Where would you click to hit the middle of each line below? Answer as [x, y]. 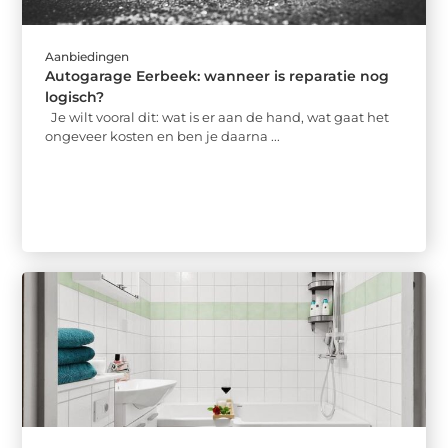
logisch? [75, 97]
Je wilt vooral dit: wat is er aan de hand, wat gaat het [217, 117]
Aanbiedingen [87, 57]
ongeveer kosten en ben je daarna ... [163, 136]
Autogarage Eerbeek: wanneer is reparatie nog [217, 76]
